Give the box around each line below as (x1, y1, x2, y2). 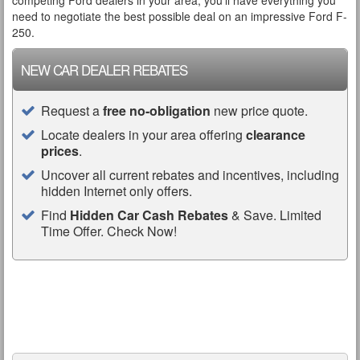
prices (41, 141, 79, 160)
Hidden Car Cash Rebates (70, 206, 228, 224)
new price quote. (211, 101, 308, 120)
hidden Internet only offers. (41, 182, 192, 200)
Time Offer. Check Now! (41, 222, 177, 240)
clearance (246, 125, 305, 144)
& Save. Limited (228, 206, 321, 224)
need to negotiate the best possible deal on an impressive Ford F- (12, 8, 347, 24)
